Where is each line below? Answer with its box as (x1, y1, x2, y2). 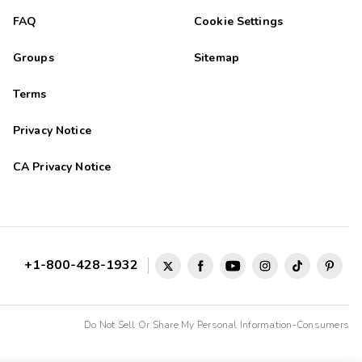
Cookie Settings (193, 14, 284, 30)
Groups (12, 50, 54, 66)
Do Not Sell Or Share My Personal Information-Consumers (84, 318, 349, 332)
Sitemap (193, 50, 239, 66)
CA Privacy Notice (12, 159, 112, 175)
